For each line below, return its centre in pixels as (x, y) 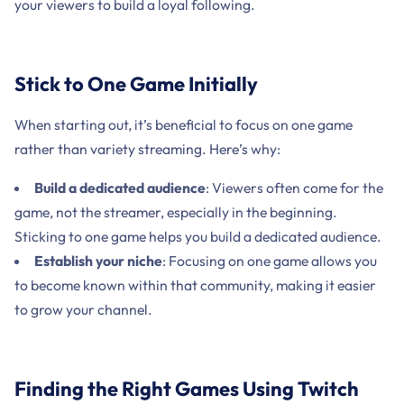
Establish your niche (98, 260)
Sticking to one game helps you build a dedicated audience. (197, 236)
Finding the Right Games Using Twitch (186, 388)
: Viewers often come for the (294, 187)
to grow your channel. (83, 309)
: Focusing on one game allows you (269, 260)
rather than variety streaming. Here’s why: (147, 149)
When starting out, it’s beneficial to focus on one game (183, 125)
